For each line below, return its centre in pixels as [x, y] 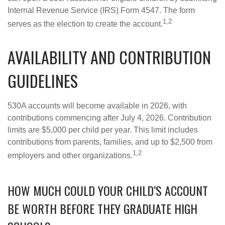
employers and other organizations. [70, 156]
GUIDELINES [43, 80]
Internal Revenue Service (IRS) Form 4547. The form [101, 10]
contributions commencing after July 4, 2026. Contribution [109, 118]
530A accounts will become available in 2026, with [97, 105]
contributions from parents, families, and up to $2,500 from [110, 142]
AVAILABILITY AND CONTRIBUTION [109, 57]
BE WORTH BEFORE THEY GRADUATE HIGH [102, 209]
